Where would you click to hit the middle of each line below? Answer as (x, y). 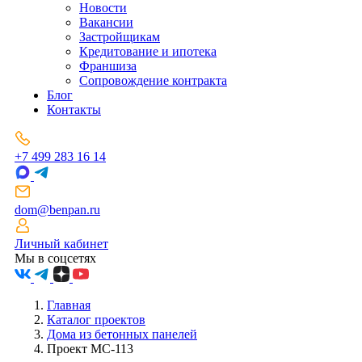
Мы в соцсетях (55, 259)
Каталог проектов (96, 320)
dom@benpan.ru (57, 210)
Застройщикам (120, 37)
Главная (69, 305)
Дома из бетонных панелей (122, 335)
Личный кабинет (61, 244)
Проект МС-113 (90, 349)
